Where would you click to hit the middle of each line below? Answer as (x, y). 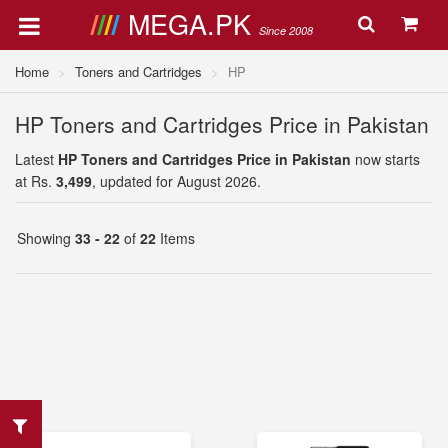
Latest (36, 159)
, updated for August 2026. (176, 181)
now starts (385, 159)
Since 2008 (285, 30)
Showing (46, 238)
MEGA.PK (193, 23)
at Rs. (35, 181)
